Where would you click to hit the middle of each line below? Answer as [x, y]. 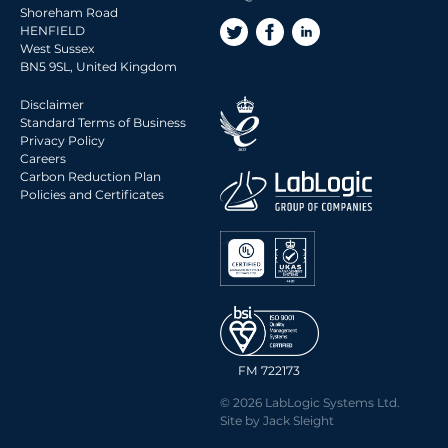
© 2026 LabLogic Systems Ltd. [313, 402]
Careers [43, 158]
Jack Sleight [298, 420]
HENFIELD [52, 30]
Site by [241, 420]
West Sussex [57, 48]
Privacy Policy [62, 140]
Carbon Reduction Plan [90, 176]
